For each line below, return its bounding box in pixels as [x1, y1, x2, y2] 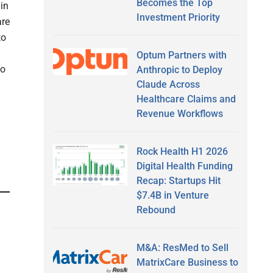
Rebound [136, 204, 175, 216]
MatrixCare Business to [136, 256, 238, 268]
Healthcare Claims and [136, 93, 236, 105]
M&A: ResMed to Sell [136, 241, 229, 253]
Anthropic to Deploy [136, 63, 222, 76]
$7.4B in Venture [136, 189, 209, 201]
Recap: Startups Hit [136, 174, 221, 186]
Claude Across [136, 78, 200, 90]
